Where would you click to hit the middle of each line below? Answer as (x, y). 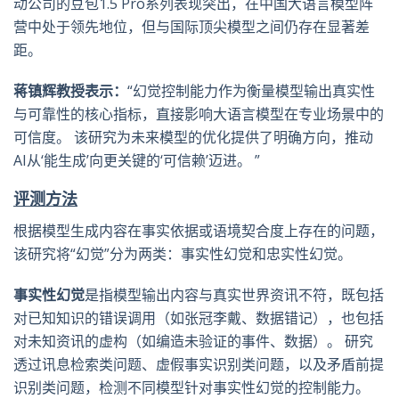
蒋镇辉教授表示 (63, 91)
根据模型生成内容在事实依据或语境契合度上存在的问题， (199, 231)
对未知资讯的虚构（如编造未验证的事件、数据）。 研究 (193, 341)
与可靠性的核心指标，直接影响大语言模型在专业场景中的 (199, 114)
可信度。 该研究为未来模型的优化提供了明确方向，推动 (193, 137)
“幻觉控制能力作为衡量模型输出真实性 (251, 91)
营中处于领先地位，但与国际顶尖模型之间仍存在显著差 (191, 27)
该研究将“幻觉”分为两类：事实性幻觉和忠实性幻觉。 (183, 254)
